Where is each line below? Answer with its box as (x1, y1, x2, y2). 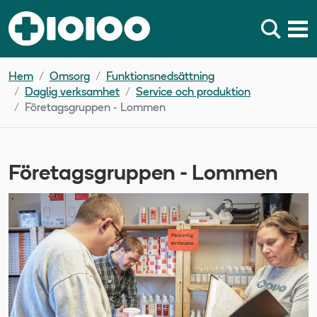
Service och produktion (136, 87, 250, 99)
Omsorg (50, 71, 90, 83)
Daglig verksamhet (25, 87, 120, 99)
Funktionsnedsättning (106, 71, 214, 83)
